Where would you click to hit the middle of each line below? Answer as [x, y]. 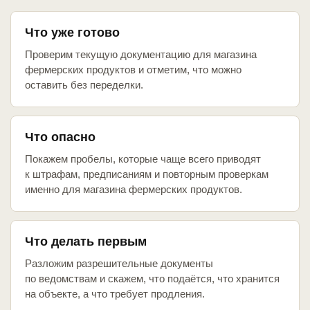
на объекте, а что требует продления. [115, 294]
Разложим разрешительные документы [119, 264]
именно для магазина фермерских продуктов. [134, 190]
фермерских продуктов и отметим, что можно [133, 70]
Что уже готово [72, 33]
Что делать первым [86, 242]
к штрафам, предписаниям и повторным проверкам [147, 174]
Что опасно [60, 137]
